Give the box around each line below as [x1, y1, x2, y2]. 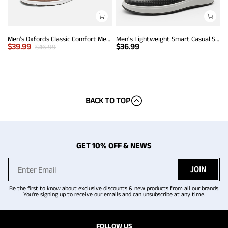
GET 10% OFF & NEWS [76, 141, 152, 150]
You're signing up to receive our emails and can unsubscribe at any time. [23, 191, 205, 198]
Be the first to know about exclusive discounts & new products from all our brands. [9, 185, 219, 192]
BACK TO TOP [85, 96, 130, 105]
